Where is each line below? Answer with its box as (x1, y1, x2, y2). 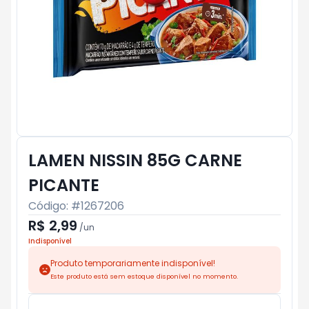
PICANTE (28, 174, 99, 197)
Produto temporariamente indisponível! (50, 257, 215, 269)
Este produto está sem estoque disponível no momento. (50, 272, 238, 281)
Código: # (28, 198, 81, 214)
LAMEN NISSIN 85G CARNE (28, 149, 242, 172)
